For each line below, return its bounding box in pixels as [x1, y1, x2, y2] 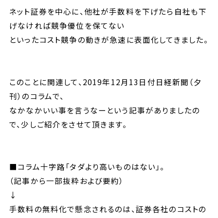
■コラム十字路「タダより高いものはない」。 [9, 161, 165, 172]
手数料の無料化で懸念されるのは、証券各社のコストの [9, 203, 207, 214]
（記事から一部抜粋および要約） [9, 175, 124, 186]
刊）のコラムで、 [9, 90, 65, 101]
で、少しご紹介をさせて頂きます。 [9, 118, 127, 129]
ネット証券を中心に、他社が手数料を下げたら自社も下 [9, 5, 207, 17]
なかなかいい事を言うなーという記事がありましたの [9, 104, 200, 115]
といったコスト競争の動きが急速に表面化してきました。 [9, 34, 209, 45]
